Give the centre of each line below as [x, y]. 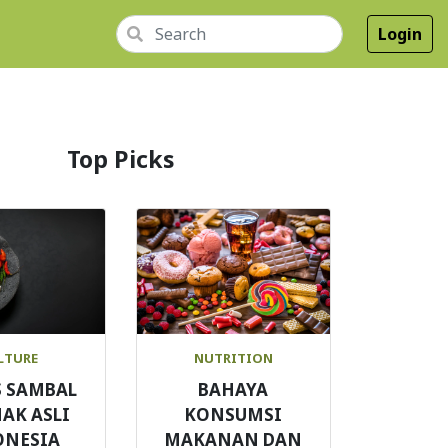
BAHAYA [233, 389]
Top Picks [120, 159]
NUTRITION [233, 358]
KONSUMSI [233, 414]
